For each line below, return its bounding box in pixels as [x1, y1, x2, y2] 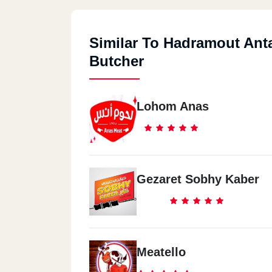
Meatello [137, 245, 186, 259]
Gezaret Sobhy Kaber [137, 172, 259, 186]
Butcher [89, 53, 144, 69]
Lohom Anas [137, 100, 209, 113]
